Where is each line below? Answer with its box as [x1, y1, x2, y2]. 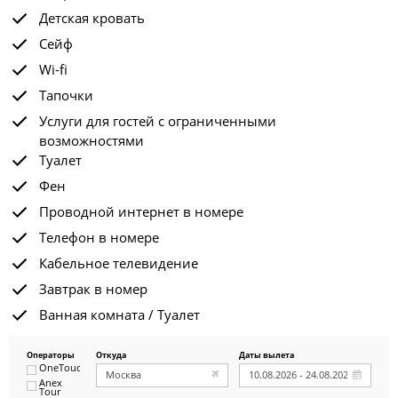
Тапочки [39, 86, 93, 104]
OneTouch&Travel [39, 360, 123, 374]
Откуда [95, 349, 126, 361]
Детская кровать [39, 9, 145, 27]
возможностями [39, 131, 144, 149]
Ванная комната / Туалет [39, 306, 200, 323]
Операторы [27, 349, 75, 361]
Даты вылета [238, 349, 294, 361]
